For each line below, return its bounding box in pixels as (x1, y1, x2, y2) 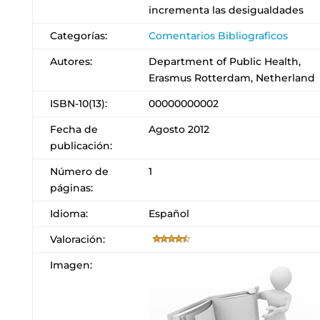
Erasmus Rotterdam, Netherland (148, 71, 315, 84)
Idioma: (49, 207, 88, 220)
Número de (49, 165, 109, 178)
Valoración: (49, 233, 105, 246)
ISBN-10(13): (49, 97, 107, 110)
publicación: (49, 139, 112, 152)
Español (148, 207, 189, 220)
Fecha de (49, 123, 98, 136)
